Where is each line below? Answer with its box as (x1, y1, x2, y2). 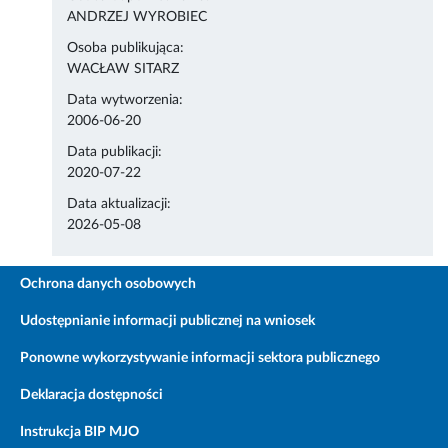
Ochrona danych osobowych (20, 277, 196, 292)
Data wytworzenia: (67, 93, 184, 108)
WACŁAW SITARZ (67, 62, 180, 77)
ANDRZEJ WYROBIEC (67, 10, 208, 25)
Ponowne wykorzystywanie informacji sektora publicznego (20, 351, 380, 366)
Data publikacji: (67, 145, 163, 160)
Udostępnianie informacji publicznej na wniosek (20, 314, 315, 329)
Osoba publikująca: (67, 41, 185, 56)
